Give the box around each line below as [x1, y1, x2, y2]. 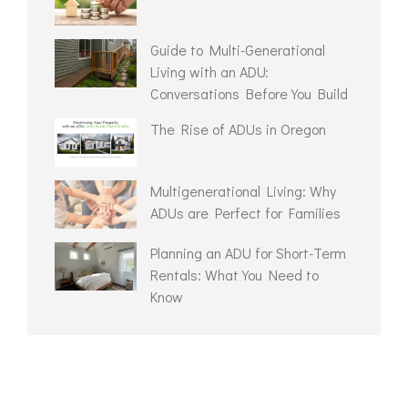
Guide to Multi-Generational [150, 40, 325, 60]
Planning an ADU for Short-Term [150, 243, 346, 263]
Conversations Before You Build [150, 84, 348, 104]
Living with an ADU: [150, 62, 269, 82]
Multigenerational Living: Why [150, 181, 336, 201]
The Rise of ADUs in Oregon [150, 119, 326, 139]
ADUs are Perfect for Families [150, 203, 341, 223]
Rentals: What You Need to [150, 265, 319, 285]
